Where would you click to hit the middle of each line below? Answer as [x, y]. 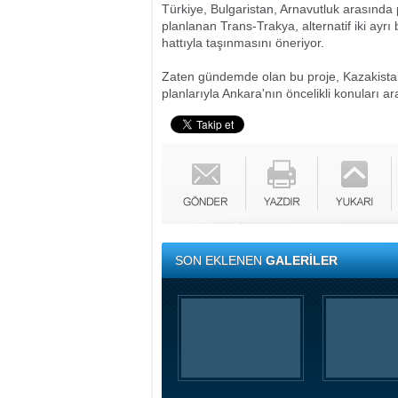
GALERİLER [302, 260]
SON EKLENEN [220, 260]
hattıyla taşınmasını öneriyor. [243, 43]
